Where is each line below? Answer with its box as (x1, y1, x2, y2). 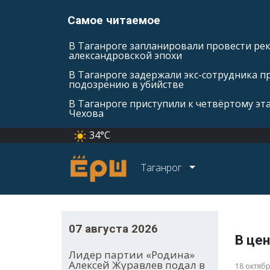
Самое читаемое (67, 13, 160, 27)
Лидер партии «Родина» (69, 248, 195, 262)
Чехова (69, 107, 104, 120)
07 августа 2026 (69, 222, 158, 236)
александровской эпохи (69, 49, 182, 62)
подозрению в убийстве (69, 78, 184, 91)
